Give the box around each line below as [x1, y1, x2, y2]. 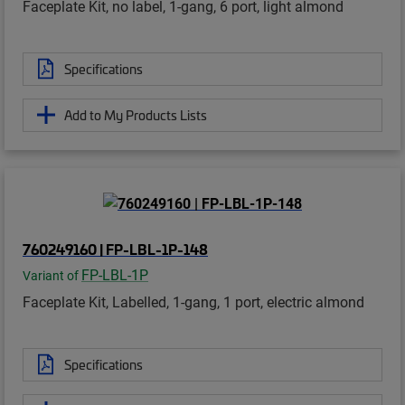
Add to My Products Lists [64, 105, 207, 124]
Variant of [23, 267, 81, 284]
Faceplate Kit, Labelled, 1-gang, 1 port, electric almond [23, 291, 364, 311]
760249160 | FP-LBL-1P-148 [23, 238, 208, 259]
